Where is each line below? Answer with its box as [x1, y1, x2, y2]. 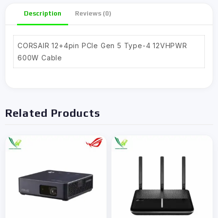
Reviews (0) [75, 10, 111, 17]
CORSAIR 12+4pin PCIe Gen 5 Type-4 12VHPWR [18, 41, 187, 50]
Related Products [5, 107, 100, 119]
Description [24, 10, 61, 17]
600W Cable [18, 54, 63, 62]
